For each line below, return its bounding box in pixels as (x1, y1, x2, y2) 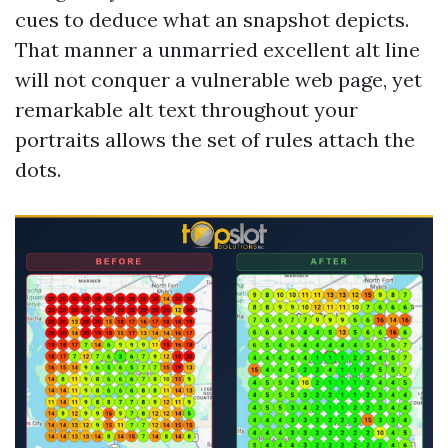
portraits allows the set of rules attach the (15, 127, 415, 152)
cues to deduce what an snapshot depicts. (15, 7, 409, 32)
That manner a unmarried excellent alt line (15, 37, 420, 62)
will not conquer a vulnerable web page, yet (15, 67, 422, 92)
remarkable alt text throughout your (15, 97, 358, 122)
